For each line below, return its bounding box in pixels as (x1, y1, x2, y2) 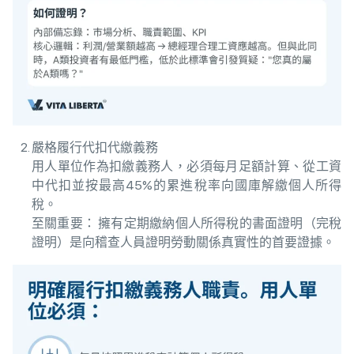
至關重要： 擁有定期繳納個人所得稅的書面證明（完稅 (32, 215, 341, 231)
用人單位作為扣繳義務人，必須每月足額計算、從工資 (32, 158, 341, 174)
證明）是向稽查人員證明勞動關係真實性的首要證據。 (32, 234, 335, 250)
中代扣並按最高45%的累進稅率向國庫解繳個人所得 (32, 177, 341, 193)
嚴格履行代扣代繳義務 (32, 139, 158, 155)
